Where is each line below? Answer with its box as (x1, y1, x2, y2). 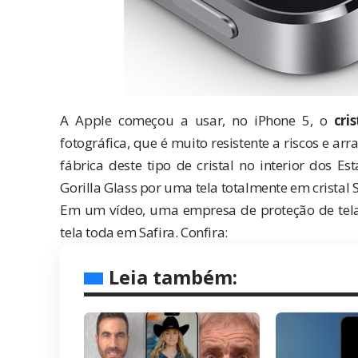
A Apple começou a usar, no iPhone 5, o (60, 110, 334, 129)
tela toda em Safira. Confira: (60, 222, 228, 241)
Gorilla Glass (60, 177, 137, 197)
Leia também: (109, 263, 238, 290)
